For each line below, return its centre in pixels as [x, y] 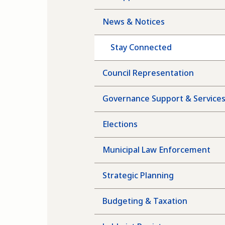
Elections [120, 124]
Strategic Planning [138, 175]
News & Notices [134, 22]
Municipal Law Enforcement [157, 150]
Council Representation [148, 73]
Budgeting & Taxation [145, 201]
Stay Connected [141, 47]
